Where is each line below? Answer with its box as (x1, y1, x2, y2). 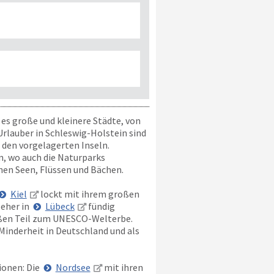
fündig (86, 200, 115, 212)
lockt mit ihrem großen (38, 188, 139, 200)
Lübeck (45, 200, 75, 212)
